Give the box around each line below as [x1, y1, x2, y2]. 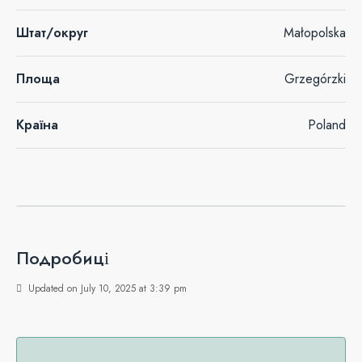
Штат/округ [16, 23, 88, 42]
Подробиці [16, 245, 109, 271]
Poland [308, 116, 346, 134]
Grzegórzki [284, 69, 346, 88]
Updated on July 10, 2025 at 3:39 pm [25, 281, 187, 296]
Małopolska [284, 23, 346, 42]
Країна [16, 116, 58, 134]
